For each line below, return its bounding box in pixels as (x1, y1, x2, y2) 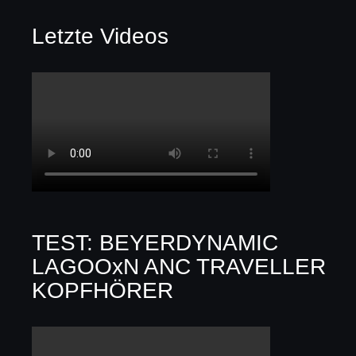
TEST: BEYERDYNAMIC (32, 230, 279, 255)
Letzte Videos (32, 23, 169, 48)
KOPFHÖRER (32, 277, 174, 303)
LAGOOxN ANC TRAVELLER (32, 253, 327, 279)
